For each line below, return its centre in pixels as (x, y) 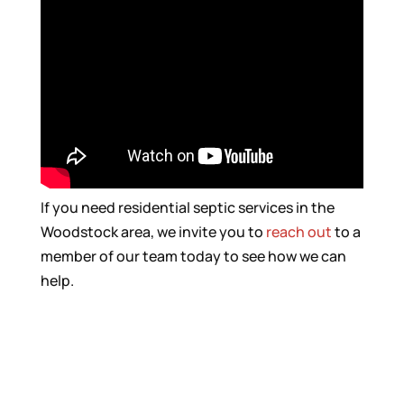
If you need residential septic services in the (187, 207)
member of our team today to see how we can (193, 256)
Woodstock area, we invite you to (153, 232)
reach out (298, 232)
